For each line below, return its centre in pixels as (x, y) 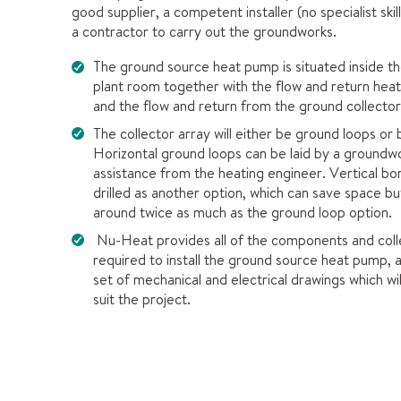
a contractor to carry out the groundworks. (204, 31)
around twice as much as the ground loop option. (243, 213)
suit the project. (142, 299)
